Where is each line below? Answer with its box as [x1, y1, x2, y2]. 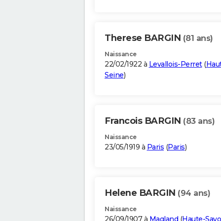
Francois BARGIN [105, 115, 183, 127]
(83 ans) [183, 116, 215, 126]
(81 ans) [183, 34, 213, 43]
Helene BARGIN [105, 187, 178, 199]
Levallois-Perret [148, 60, 202, 69]
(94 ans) [178, 188, 210, 198]
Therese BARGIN [105, 33, 183, 44]
